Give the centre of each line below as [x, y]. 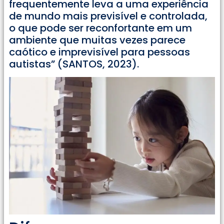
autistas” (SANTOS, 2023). [74, 64]
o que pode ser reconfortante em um [100, 28]
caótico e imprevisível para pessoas [99, 52]
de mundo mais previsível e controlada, [108, 16]
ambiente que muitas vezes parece [97, 40]
